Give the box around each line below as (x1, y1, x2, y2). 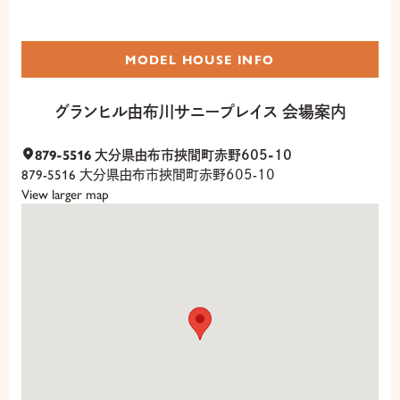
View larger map (21, 184, 109, 204)
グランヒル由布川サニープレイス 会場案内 (54, 100, 346, 123)
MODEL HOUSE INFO (125, 50, 275, 69)
